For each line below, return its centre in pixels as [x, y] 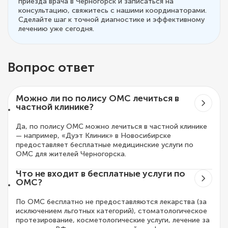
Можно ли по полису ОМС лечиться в [97, 99]
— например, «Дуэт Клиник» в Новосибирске [93, 135]
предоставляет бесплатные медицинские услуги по [105, 145]
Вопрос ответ [51, 67]
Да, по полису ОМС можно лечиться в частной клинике [111, 126]
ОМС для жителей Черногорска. [71, 154]
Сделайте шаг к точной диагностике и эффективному [111, 19]
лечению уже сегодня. [56, 28]
